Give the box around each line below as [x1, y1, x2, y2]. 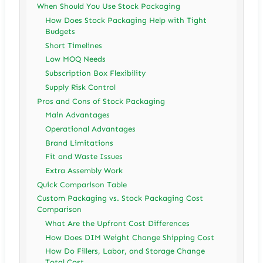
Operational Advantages [45, 124, 136, 133]
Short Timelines [45, 41, 103, 50]
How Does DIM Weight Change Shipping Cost [45, 232, 215, 242]
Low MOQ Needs [45, 55, 106, 64]
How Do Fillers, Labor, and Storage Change [45, 247, 205, 256]
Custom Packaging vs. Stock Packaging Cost [37, 194, 204, 203]
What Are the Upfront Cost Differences [45, 219, 190, 228]
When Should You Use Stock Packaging [37, 2, 181, 11]
